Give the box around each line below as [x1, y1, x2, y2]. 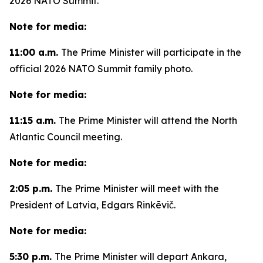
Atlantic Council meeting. [9, 131, 122, 143]
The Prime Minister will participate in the [61, 46, 241, 58]
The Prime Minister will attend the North [59, 114, 237, 126]
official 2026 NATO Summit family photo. [9, 63, 193, 75]
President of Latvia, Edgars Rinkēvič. [9, 199, 176, 211]
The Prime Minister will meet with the [55, 183, 219, 194]
